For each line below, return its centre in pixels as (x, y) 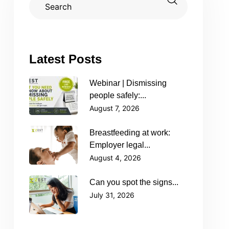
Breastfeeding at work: (130, 133)
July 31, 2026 (112, 195)
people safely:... (118, 95)
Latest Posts (65, 59)
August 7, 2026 (114, 108)
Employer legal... (120, 145)
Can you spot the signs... (134, 182)
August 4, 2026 (115, 158)
